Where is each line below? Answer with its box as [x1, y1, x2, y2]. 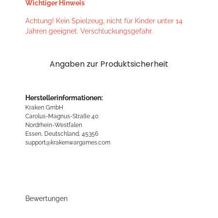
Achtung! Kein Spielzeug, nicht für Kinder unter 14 [25, 17, 182, 25]
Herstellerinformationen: [25, 94, 103, 102]
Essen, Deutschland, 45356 [25, 130, 98, 138]
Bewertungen [25, 195, 68, 203]
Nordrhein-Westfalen [25, 121, 82, 129]
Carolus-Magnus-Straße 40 [25, 112, 98, 120]
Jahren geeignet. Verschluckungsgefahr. [25, 27, 153, 36]
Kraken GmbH [25, 104, 63, 111]
